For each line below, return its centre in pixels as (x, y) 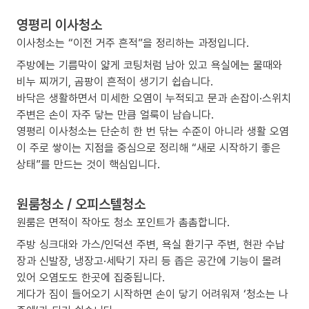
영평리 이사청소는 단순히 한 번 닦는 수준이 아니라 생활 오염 (153, 131)
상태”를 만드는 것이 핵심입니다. (88, 165)
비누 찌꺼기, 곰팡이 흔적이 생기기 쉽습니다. (115, 82)
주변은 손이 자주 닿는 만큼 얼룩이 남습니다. (115, 115)
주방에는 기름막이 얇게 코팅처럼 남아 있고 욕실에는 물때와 (149, 65)
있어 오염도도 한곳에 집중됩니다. (91, 278)
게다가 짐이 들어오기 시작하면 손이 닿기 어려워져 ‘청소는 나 (152, 294)
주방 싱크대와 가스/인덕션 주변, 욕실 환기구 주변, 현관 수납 (151, 245)
